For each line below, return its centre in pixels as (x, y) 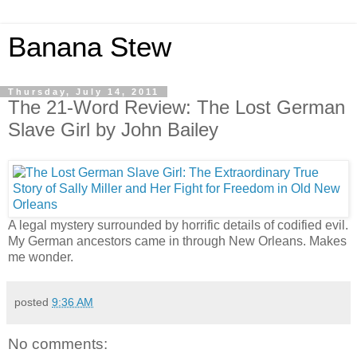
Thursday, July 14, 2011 (84, 92)
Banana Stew (90, 47)
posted (33, 302)
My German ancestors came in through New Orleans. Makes (177, 241)
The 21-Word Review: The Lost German (177, 107)
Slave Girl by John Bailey (113, 129)
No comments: (58, 343)
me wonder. (41, 257)
